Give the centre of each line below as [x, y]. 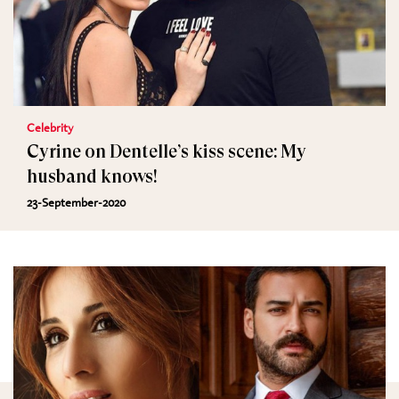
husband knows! [92, 177]
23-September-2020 [76, 202]
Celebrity [50, 127]
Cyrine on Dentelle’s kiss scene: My [167, 152]
